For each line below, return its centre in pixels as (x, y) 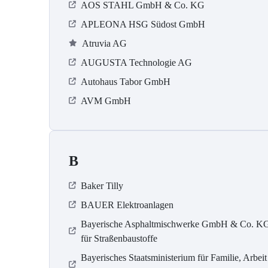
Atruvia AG (104, 44)
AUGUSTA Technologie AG (136, 63)
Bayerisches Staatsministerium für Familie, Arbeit (174, 258)
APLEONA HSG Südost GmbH (143, 25)
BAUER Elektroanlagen (127, 205)
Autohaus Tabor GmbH (126, 82)
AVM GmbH (106, 101)
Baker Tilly (102, 186)
